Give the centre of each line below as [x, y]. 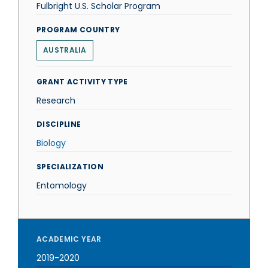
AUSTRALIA [65, 50]
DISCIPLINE [59, 124]
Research [56, 100]
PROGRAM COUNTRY [78, 30]
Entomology [62, 185]
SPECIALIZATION [70, 167]
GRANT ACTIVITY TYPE [82, 82]
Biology [51, 143]
